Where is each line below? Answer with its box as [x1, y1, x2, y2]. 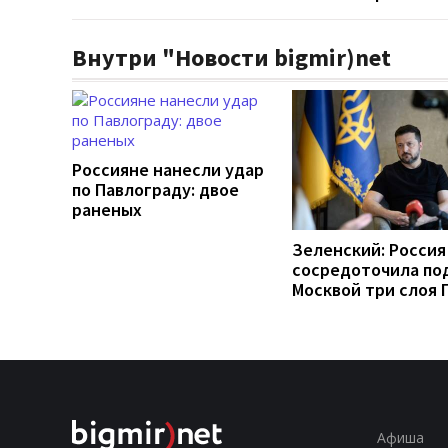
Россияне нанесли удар [72, 157, 264, 181]
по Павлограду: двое [72, 177, 239, 201]
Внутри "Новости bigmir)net [72, 41, 391, 73]
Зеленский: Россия [292, 237, 446, 261]
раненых [72, 197, 142, 221]
